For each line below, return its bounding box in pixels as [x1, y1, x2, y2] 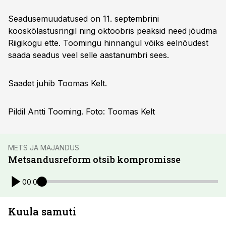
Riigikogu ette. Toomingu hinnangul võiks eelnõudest [8, 38, 208, 48]
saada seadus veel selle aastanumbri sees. [8, 50, 169, 60]
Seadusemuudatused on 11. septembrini [8, 14, 159, 24]
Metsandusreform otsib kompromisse [8, 153, 181, 165]
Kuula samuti [8, 205, 76, 218]
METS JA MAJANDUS [8, 143, 79, 152]
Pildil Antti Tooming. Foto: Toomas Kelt [8, 106, 155, 117]
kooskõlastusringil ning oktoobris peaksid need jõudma [8, 26, 217, 36]
